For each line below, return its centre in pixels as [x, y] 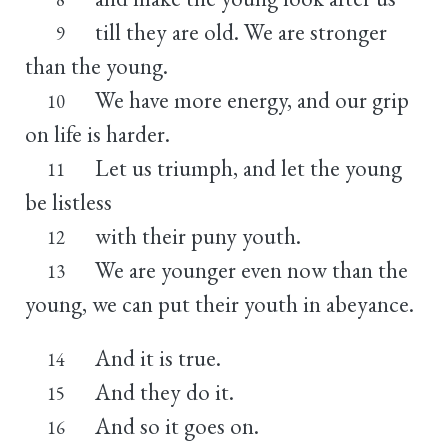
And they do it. [164, 391]
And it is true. [157, 357]
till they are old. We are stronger [240, 31]
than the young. [96, 65]
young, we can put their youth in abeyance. [219, 303]
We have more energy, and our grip [251, 99]
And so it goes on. [176, 425]
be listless [68, 201]
